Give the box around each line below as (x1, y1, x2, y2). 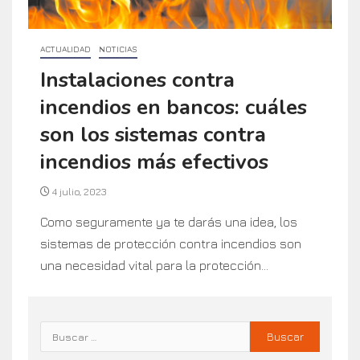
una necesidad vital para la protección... (40, 257, 268, 272)
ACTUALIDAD (40, 43, 91, 54)
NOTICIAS (99, 43, 137, 54)
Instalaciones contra (40, 65, 235, 94)
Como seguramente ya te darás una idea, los (40, 214, 297, 229)
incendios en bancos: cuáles (40, 92, 307, 121)
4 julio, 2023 (50, 185, 107, 198)
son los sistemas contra (40, 120, 266, 149)
